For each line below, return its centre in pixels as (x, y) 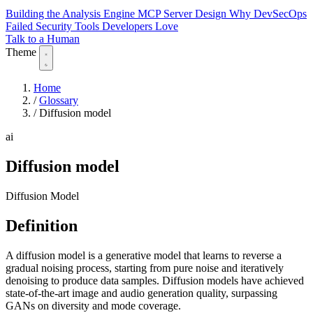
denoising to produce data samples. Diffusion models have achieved (155, 280)
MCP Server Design (183, 14)
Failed (21, 27)
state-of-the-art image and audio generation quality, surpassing (141, 293)
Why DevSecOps (268, 14)
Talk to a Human (43, 39)
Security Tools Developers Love (107, 27)
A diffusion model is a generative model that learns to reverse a (144, 255)
